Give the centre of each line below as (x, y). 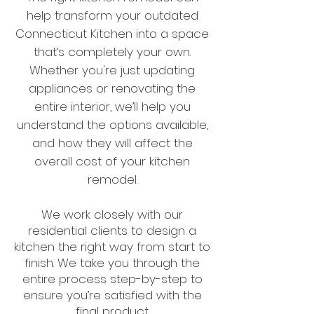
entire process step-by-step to (112, 279)
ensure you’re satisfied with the (112, 295)
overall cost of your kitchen (112, 161)
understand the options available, (112, 125)
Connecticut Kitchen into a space (112, 34)
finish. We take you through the (112, 263)
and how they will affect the (112, 143)
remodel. (112, 179)
